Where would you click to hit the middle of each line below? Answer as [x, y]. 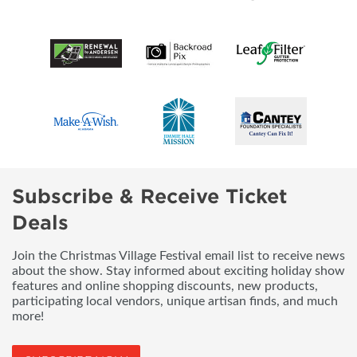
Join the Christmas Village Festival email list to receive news [178, 256]
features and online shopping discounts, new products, [165, 286]
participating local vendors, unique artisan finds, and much [175, 302]
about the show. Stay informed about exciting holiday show [178, 271]
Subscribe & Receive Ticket [150, 197]
